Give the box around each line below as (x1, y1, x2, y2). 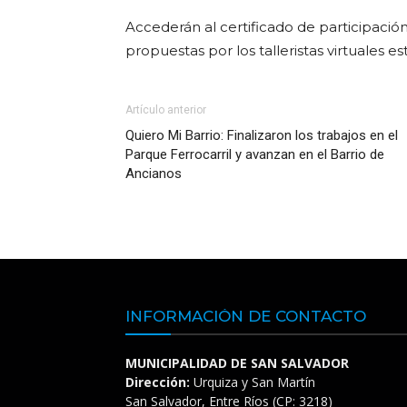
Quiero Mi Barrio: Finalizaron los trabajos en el (125, 127, 398, 144)
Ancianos (125, 165, 182, 182)
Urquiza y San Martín (190, 373, 315, 391)
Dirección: (125, 373, 190, 391)
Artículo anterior (125, 104, 206, 116)
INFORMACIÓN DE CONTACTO (125, 307, 366, 325)
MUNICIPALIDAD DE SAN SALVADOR (125, 354, 349, 372)
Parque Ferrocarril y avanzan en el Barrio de (125, 146, 384, 163)
